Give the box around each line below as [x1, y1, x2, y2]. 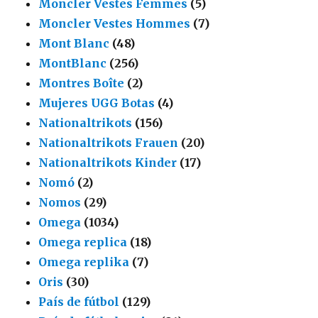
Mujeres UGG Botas [38, 95, 155, 110]
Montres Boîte [38, 75, 125, 90]
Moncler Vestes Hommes [38, 16, 191, 31]
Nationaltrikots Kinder [38, 155, 177, 170]
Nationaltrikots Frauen [38, 135, 179, 150]
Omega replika [38, 254, 130, 269]
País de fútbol [38, 294, 120, 309]
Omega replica [38, 234, 128, 249]
